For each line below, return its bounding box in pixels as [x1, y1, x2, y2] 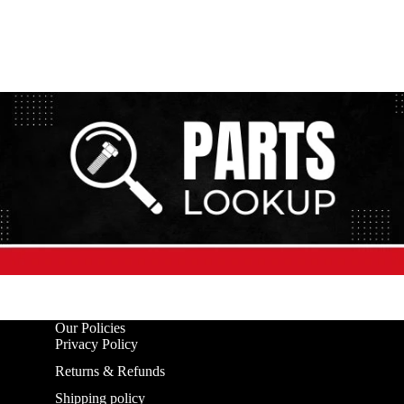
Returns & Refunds [54, 363, 165, 379]
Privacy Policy [54, 335, 138, 352]
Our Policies [54, 319, 125, 335]
